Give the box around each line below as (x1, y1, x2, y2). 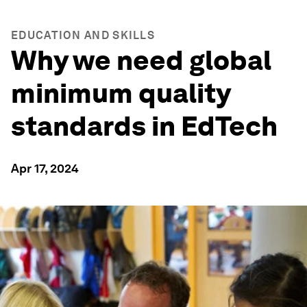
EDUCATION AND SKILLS (11, 29, 155, 42)
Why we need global (11, 44, 271, 77)
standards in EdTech (11, 110, 278, 143)
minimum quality (11, 77, 230, 110)
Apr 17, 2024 (11, 161, 79, 175)
